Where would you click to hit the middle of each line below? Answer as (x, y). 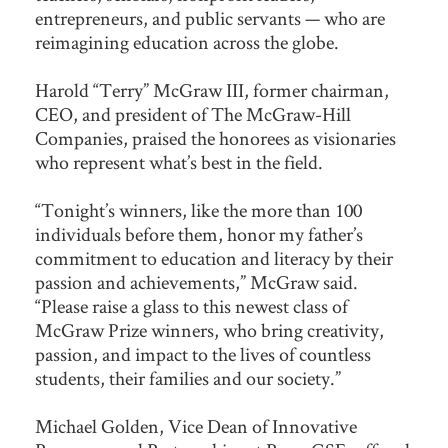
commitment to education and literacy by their (214, 258)
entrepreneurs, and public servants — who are (210, 18)
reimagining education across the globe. (187, 42)
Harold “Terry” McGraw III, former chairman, (212, 90)
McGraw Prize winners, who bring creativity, (209, 330)
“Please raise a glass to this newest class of (191, 306)
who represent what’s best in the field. (179, 162)
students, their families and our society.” (188, 378)
